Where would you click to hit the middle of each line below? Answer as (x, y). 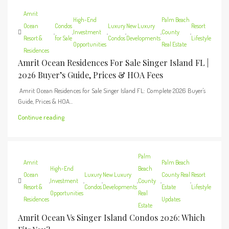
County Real (176, 175)
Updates (171, 199)
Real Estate (174, 44)
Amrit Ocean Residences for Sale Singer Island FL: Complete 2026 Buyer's (112, 90)
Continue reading (41, 117)
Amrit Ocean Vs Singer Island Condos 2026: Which (111, 217)
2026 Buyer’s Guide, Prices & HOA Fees (90, 75)
